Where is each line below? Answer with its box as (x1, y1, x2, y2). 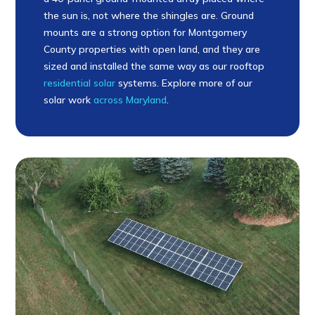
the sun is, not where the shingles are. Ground (44, 8, 255, 22)
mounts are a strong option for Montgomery (44, 25, 247, 39)
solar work (44, 93, 94, 106)
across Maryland (94, 93, 167, 106)
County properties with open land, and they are (44, 42, 261, 56)
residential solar (44, 76, 116, 89)
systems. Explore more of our (115, 76, 253, 89)
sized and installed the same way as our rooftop (44, 59, 265, 72)
